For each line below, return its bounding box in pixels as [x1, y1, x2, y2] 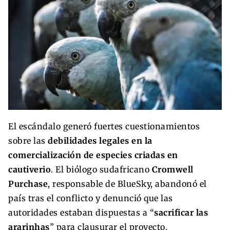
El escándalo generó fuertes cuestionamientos [8, 121, 200, 132]
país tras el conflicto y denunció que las [8, 193, 173, 204]
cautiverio [8, 164, 51, 175]
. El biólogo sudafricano [51, 164, 152, 175]
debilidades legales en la [48, 136, 152, 146]
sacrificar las [154, 207, 208, 218]
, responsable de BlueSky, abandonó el [48, 179, 207, 189]
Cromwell [151, 164, 194, 175]
